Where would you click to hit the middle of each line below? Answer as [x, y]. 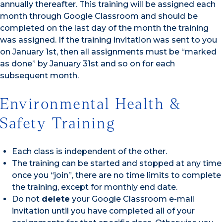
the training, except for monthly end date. [95, 187]
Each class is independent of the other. [89, 152]
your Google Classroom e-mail [132, 199]
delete [56, 199]
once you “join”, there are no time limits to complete [116, 175]
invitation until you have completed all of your [103, 211]
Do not [27, 199]
